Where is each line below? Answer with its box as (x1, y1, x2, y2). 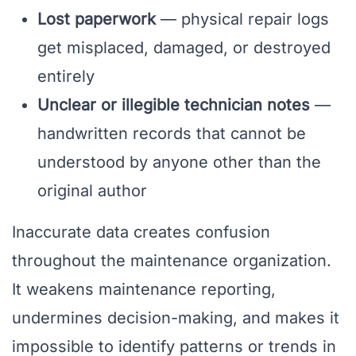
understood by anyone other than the (37, 153, 321, 172)
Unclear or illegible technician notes (37, 95, 310, 115)
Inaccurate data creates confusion (12, 222, 270, 242)
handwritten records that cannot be (37, 124, 306, 144)
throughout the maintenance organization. (12, 251, 331, 271)
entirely (37, 67, 95, 87)
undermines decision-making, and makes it (12, 308, 339, 328)
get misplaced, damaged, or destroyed (37, 38, 331, 58)
